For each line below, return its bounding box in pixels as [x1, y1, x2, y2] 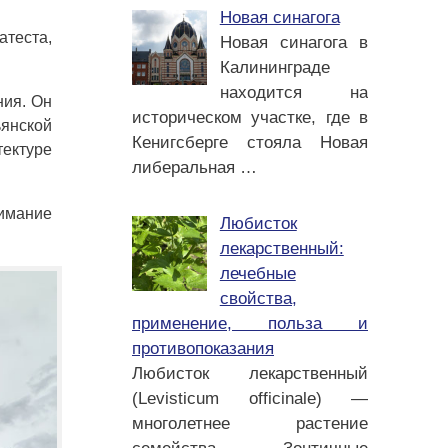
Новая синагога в [219, 33, 368, 52]
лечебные [219, 263, 296, 283]
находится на [219, 83, 368, 102]
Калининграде [219, 58, 330, 77]
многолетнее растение [132, 413, 368, 433]
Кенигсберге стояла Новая [132, 133, 368, 152]
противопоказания [132, 338, 274, 358]
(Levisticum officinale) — [132, 388, 368, 408]
